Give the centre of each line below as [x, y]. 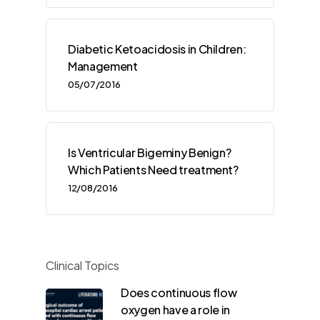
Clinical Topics [82, 266]
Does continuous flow [179, 293]
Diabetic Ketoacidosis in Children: [157, 49]
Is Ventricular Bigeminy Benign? [150, 153]
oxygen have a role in [175, 310]
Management [103, 66]
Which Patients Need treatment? [153, 170]
